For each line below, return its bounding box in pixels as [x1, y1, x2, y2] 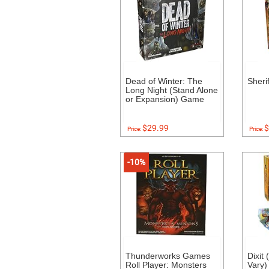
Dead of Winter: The [125, 76, 202, 86]
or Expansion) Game [125, 94, 204, 104]
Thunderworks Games [125, 251, 210, 261]
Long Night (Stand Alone [125, 85, 218, 95]
